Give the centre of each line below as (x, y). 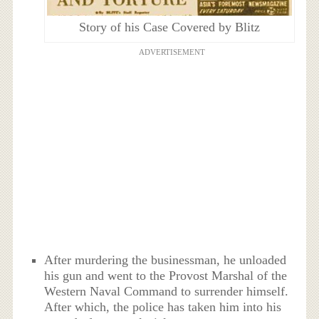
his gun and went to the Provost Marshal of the (166, 276)
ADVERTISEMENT (172, 52)
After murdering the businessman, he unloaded (166, 260)
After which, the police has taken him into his (163, 307)
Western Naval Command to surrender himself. (167, 292)
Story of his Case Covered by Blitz (169, 27)
